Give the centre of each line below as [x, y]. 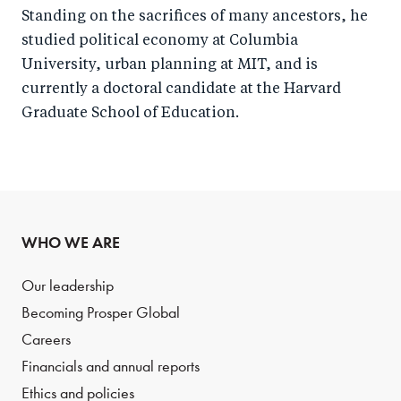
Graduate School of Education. [130, 114]
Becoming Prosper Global [101, 313]
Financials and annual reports [111, 367]
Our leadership [68, 286]
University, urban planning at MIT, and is [170, 65]
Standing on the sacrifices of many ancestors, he [195, 17]
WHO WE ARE [71, 243]
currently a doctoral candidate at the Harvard [181, 90]
